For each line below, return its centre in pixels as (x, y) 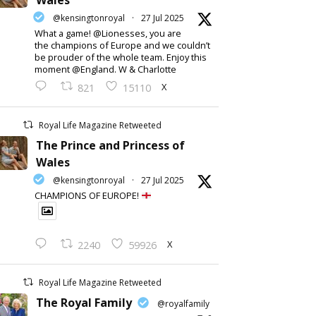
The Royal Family (84, 303)
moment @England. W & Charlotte (105, 69)
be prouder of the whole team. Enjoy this (121, 57)
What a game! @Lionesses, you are (108, 33)
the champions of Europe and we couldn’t (122, 45)
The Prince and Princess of (110, 146)
